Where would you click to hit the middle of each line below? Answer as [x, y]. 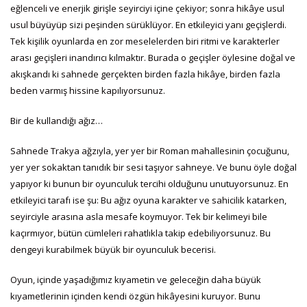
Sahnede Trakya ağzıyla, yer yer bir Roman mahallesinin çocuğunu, [150, 150]
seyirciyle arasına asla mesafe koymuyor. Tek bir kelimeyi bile [139, 216]
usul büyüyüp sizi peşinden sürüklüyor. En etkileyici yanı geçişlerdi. [148, 24]
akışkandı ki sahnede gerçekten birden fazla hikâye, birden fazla [145, 74]
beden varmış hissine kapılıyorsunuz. [88, 90]
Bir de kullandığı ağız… [57, 120]
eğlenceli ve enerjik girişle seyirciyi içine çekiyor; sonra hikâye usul [147, 8]
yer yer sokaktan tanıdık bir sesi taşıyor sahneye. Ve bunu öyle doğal [153, 167]
